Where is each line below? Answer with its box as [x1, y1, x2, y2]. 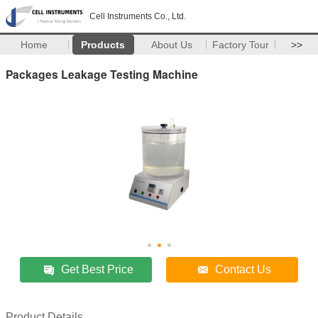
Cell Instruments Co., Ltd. [89, 11, 186, 21]
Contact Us [215, 263, 272, 275]
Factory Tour [212, 39, 270, 50]
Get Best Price [61, 263, 134, 275]
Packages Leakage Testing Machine [6, 65, 198, 82]
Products [81, 39, 126, 50]
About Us [151, 39, 193, 50]
